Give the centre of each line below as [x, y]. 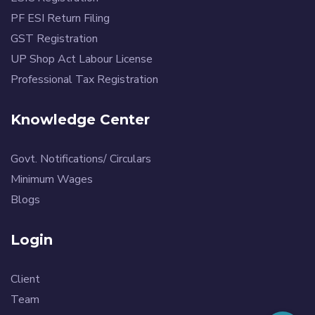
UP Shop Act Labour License [82, 59]
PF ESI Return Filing [60, 18]
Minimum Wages [52, 179]
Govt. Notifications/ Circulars [81, 159]
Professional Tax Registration [84, 79]
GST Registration [54, 38]
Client [25, 279]
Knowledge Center [80, 119]
